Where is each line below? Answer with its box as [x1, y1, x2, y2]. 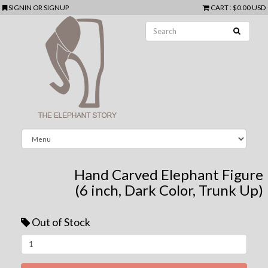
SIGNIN [8, 3, 33, 12]
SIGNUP [44, 3, 69, 12]
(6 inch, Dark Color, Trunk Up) [74, 181, 263, 199]
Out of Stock [32, 215, 90, 229]
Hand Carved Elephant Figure [74, 165, 264, 183]
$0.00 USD [232, 3, 266, 12]
